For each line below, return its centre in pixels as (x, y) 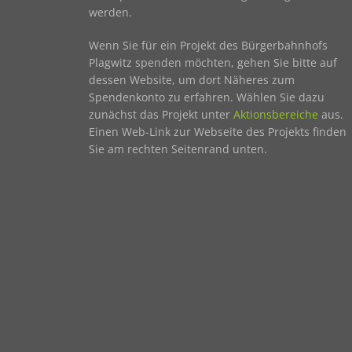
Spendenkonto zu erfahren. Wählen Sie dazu (206, 97)
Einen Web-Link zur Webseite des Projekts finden (217, 131)
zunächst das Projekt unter (161, 114)
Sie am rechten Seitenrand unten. (178, 148)
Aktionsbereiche (275, 114)
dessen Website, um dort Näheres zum (191, 79)
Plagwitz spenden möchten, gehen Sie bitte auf (213, 62)
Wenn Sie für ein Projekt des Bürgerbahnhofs (208, 45)
